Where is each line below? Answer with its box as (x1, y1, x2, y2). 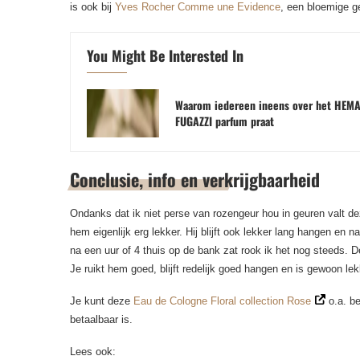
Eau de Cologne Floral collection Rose (133, 295, 311, 307)
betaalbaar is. (70, 313, 133, 325)
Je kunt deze (70, 295, 133, 307)
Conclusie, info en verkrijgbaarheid (70, 166, 320, 192)
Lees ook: (70, 346, 116, 358)
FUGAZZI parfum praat (175, 112, 274, 129)
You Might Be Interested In (87, 45, 243, 66)
